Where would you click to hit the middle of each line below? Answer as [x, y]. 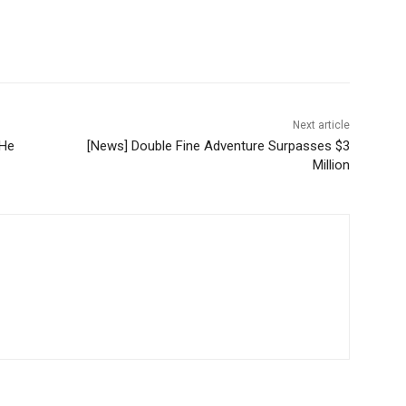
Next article [321, 126]
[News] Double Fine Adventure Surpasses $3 [218, 146]
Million [331, 165]
